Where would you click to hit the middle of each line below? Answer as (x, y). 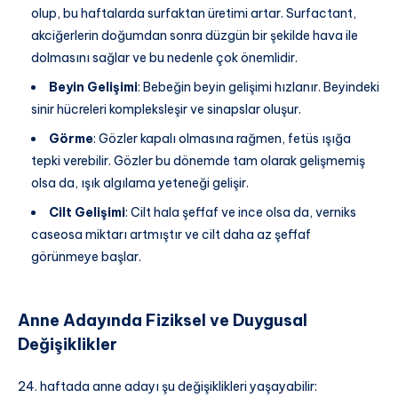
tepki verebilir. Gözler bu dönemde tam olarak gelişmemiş (198, 161)
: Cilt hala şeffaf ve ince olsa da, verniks (241, 213)
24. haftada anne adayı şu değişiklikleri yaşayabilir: (167, 387)
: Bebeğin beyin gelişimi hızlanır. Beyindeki (259, 88)
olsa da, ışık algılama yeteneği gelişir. (140, 183)
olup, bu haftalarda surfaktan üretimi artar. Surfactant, (194, 14)
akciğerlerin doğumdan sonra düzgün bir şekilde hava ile (195, 36)
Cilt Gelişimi (87, 213)
